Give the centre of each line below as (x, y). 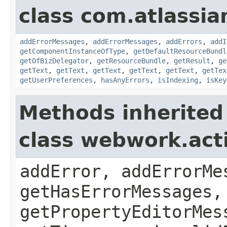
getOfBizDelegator (54, 61)
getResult (192, 61)
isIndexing (178, 80)
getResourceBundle (131, 61)
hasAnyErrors (125, 80)
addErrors (184, 41)
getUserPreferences (56, 80)
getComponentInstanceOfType (72, 51)
